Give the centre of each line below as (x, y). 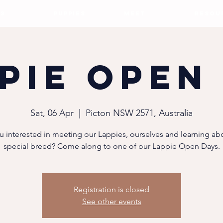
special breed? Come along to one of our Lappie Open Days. (111, 146)
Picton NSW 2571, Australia (139, 113)
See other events (111, 201)
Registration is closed (111, 189)
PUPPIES (70, 13)
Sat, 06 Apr (52, 113)
